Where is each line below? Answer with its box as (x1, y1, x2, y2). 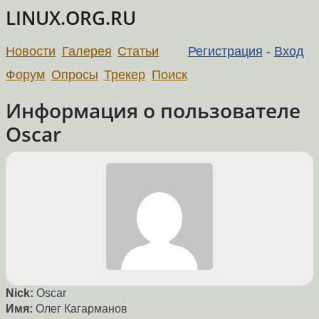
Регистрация (187, 43, 263, 58)
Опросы (51, 67, 98, 82)
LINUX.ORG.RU (6, 6, 136, 31)
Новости (6, 43, 56, 58)
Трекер (104, 67, 146, 82)
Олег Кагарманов (36, 303, 127, 315)
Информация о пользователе (6, 96, 300, 124)
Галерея (61, 43, 112, 58)
